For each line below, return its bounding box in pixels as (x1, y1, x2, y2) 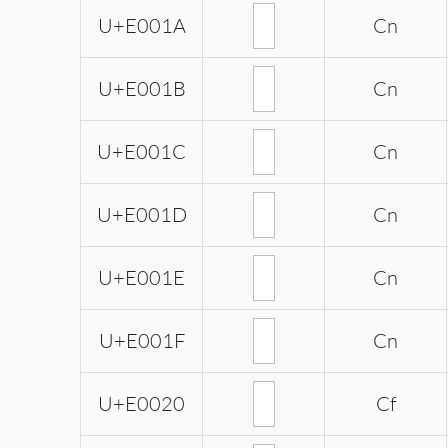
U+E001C (97, 139, 186, 165)
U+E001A (97, 13, 186, 39)
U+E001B (97, 76, 186, 102)
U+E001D (96, 202, 187, 228)
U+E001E (98, 265, 185, 291)
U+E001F (98, 328, 185, 354)
